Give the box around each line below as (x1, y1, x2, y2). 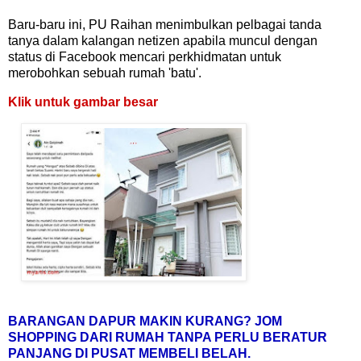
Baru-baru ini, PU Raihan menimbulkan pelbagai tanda (8, 18, 322, 32)
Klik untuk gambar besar (8, 94, 158, 109)
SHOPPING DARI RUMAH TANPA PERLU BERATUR (8, 330, 327, 345)
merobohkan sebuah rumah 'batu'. (8, 66, 201, 81)
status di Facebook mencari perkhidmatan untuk (8, 50, 281, 64)
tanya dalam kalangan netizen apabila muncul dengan (8, 34, 317, 48)
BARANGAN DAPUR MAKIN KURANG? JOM (8, 314, 282, 329)
